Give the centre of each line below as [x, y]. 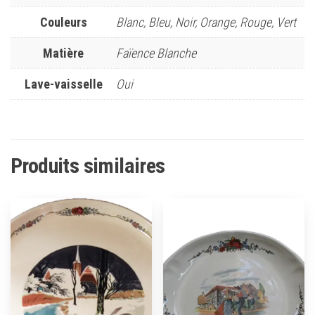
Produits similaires [88, 165]
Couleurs [63, 22]
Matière [63, 53]
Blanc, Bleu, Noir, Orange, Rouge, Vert [206, 22]
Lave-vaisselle [63, 84]
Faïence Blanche [156, 53]
